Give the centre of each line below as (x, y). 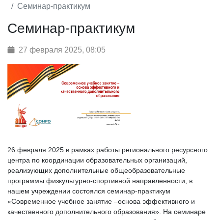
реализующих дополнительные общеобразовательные (96, 170)
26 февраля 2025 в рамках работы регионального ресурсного (108, 150)
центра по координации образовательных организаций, (97, 160)
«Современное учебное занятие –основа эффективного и (101, 201)
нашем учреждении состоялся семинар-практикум (89, 191)
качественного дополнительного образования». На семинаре (107, 211)
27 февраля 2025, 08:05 (62, 50)
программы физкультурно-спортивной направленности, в (100, 180)
